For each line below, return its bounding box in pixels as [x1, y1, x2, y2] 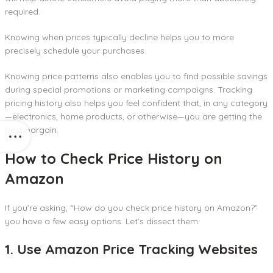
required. [5, 5, 43, 17]
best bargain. [5, 124, 58, 135]
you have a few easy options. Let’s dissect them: [5, 215, 200, 227]
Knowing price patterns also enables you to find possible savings [5, 70, 268, 82]
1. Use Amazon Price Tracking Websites [5, 240, 258, 258]
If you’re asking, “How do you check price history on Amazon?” [5, 202, 258, 213]
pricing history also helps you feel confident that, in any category [5, 97, 268, 108]
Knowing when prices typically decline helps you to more [5, 31, 234, 43]
